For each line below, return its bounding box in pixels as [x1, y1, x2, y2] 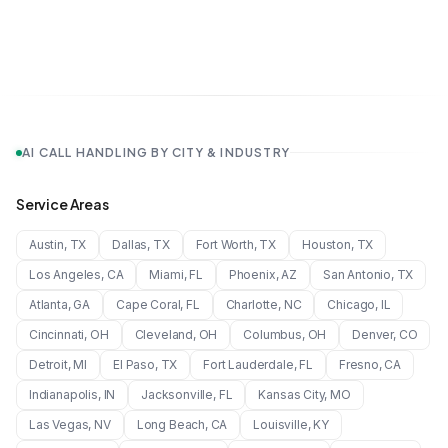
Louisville [253, 417, 308, 432]
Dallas [112, 237, 148, 252]
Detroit [29, 357, 68, 372]
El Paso [113, 357, 155, 372]
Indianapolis [29, 387, 98, 402]
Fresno [338, 357, 379, 372]
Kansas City [258, 387, 325, 402]
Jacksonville [141, 387, 214, 402]
